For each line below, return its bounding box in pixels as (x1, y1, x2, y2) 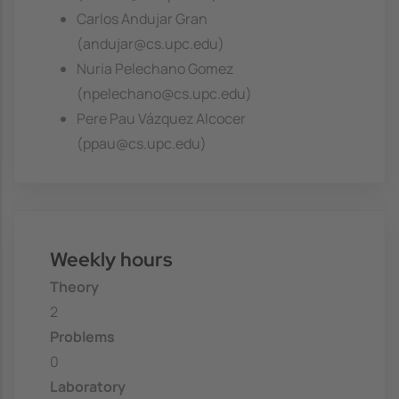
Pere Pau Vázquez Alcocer (77, 108, 246, 128)
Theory (50, 277, 99, 297)
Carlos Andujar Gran (77, 8, 208, 28)
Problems (50, 327, 115, 347)
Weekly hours (50, 245, 173, 273)
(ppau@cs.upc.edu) (77, 133, 207, 153)
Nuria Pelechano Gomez (77, 58, 233, 78)
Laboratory (50, 377, 126, 397)
